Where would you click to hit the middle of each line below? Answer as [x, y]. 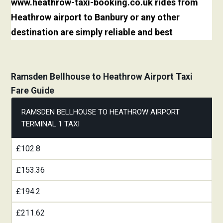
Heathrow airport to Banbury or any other [96, 17]
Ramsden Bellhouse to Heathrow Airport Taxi [102, 77]
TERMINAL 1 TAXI [51, 124]
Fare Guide [33, 91]
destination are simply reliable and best [92, 32]
